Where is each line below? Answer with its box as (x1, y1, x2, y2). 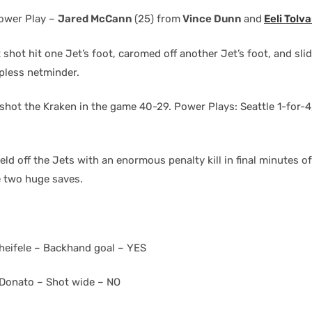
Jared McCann (58, 13, 134, 25)
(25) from (134, 13, 180, 25)
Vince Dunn (180, 13, 244, 25)
